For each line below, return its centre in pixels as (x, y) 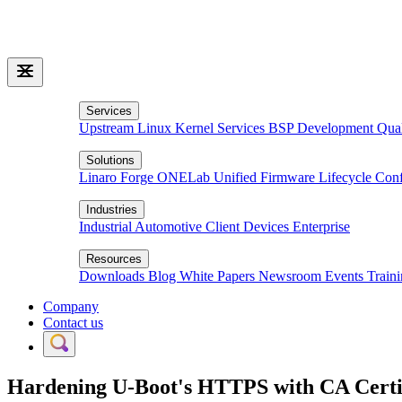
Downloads (114, 276)
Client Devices (249, 227)
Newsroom (292, 276)
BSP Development (323, 128)
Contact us (73, 323)
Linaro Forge (118, 177)
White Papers (219, 276)
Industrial (107, 227)
